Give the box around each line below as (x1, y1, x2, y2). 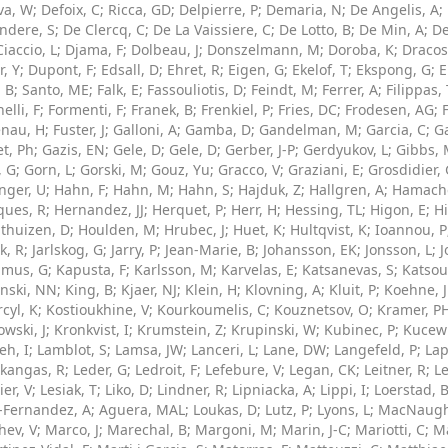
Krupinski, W (231, 320, 316, 339)
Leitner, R (364, 360, 426, 379)
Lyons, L (317, 400, 370, 419)
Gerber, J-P (225, 140, 295, 159)
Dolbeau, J (131, 40, 199, 59)
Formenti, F (48, 100, 123, 119)
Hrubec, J (164, 220, 225, 239)
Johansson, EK (263, 240, 357, 259)
